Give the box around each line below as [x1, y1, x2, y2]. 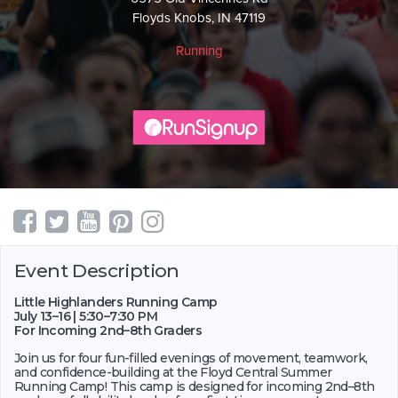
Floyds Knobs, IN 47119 [132, 9, 266, 26]
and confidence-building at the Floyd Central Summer [14, 364, 332, 381]
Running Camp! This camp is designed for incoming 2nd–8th [14, 378, 375, 395]
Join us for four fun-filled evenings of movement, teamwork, [14, 350, 368, 367]
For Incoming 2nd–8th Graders [14, 322, 203, 339]
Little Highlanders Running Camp [14, 294, 218, 311]
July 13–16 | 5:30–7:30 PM [14, 308, 157, 325]
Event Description [14, 259, 179, 283]
